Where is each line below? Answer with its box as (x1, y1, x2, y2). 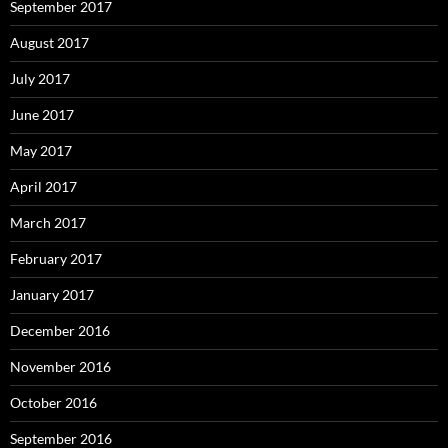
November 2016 (10, 358, 111, 375)
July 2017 (10, 70, 70, 87)
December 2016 (10, 322, 110, 339)
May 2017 (10, 142, 72, 159)
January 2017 (10, 286, 94, 303)
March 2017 (10, 214, 86, 231)
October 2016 (10, 394, 97, 411)
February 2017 (10, 250, 102, 267)
